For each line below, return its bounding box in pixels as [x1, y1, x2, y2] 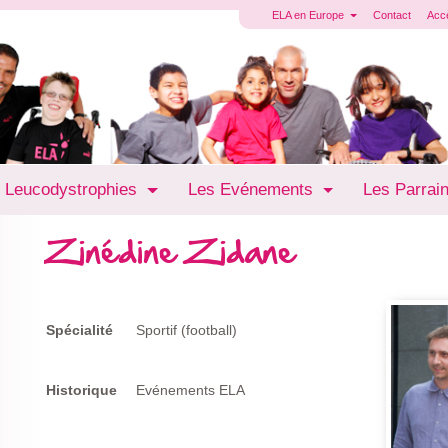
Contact [372, 9, 411, 21]
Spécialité [45, 322, 113, 338]
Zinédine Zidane [43, 224, 295, 278]
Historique [45, 382, 117, 398]
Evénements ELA [135, 382, 245, 398]
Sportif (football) [135, 322, 237, 338]
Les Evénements [187, 180, 318, 199]
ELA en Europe [272, 9, 347, 21]
